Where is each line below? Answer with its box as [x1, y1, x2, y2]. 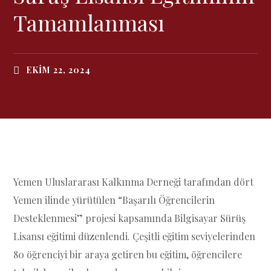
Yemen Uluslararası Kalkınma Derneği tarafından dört [13, 175, 254, 188]
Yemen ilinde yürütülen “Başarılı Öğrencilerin [13, 194, 215, 206]
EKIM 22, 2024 [25, 64, 91, 76]
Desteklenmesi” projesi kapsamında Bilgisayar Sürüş [13, 212, 246, 224]
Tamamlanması [13, 8, 165, 37]
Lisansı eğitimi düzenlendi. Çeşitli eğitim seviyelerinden [13, 230, 256, 243]
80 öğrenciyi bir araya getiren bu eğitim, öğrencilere [13, 248, 243, 261]
